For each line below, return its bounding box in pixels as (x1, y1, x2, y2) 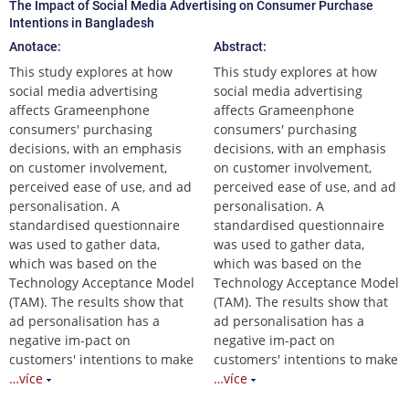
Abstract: (214, 38, 267, 54)
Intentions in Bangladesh (9, 15, 154, 30)
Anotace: (9, 38, 61, 54)
